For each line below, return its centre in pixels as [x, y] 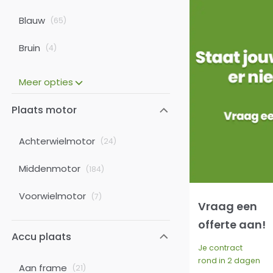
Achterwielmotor [57, 141]
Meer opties [46, 82]
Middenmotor [49, 169]
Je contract [221, 248]
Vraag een [228, 206]
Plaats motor [44, 110]
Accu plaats [42, 236]
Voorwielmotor [52, 196]
